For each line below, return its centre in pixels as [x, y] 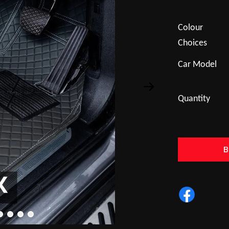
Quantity [194, 99]
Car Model [198, 64]
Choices [193, 43]
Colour [191, 28]
